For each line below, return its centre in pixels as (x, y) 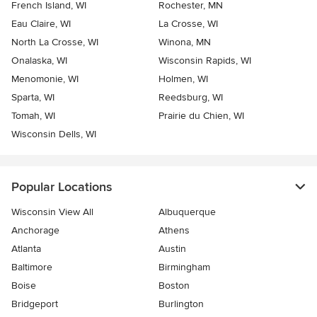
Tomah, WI (33, 116)
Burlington (181, 304)
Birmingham (184, 267)
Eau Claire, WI (41, 24)
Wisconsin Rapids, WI (205, 61)
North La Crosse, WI (55, 42)
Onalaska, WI (39, 61)
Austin (172, 249)
